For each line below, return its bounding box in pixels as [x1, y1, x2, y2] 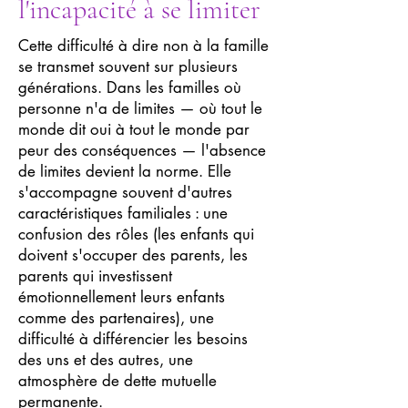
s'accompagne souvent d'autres [18, 182, 232, 202]
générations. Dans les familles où [18, 77, 241, 97]
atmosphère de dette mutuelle [18, 371, 217, 391]
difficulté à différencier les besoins [18, 329, 248, 349]
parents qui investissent [18, 266, 172, 286]
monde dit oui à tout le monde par [18, 119, 250, 139]
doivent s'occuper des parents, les [18, 245, 248, 265]
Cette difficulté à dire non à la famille [18, 36, 269, 56]
